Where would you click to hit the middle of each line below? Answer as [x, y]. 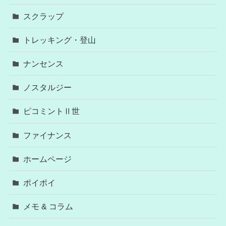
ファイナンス [48, 135]
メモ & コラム [49, 207]
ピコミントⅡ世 [52, 111]
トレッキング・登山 [60, 40]
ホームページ [48, 159]
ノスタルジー [48, 88]
